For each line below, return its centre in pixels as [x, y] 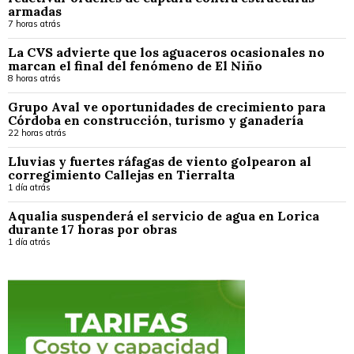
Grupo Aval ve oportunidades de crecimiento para [167, 107]
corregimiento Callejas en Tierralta [121, 175]
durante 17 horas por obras [92, 230]
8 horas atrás [34, 79]
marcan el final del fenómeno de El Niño [135, 66]
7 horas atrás [34, 24]
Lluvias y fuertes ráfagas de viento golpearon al [160, 162]
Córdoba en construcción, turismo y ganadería [156, 121]
